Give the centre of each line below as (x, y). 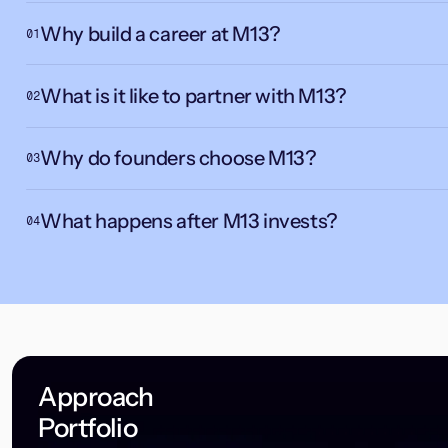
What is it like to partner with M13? (193, 95)
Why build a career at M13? (160, 33)
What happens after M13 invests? (188, 220)
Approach (96, 396)
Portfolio (88, 427)
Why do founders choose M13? (178, 158)
